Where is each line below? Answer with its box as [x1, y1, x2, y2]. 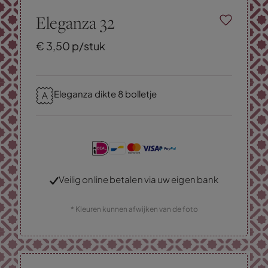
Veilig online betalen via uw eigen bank [58, 173, 219, 185]
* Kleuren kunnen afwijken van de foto [70, 204, 198, 214]
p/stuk [70, 38, 105, 53]
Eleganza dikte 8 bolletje [54, 87, 157, 99]
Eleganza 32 [36, 10, 115, 34]
